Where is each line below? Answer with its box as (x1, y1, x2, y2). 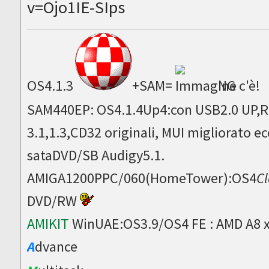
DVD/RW (27, 191, 80, 210)
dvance (35, 237, 78, 256)
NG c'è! (218, 76, 261, 95)
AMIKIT (27, 214, 70, 233)
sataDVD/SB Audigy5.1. (27, 145, 165, 165)
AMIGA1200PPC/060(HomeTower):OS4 (27, 168, 257, 187)
